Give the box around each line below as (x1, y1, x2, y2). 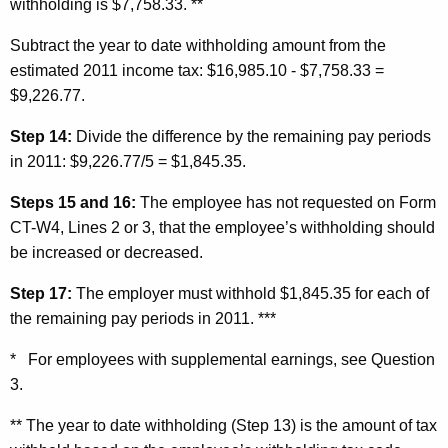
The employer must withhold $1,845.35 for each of (72, 285, 429, 303)
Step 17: (10, 285, 72, 303)
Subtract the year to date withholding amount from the (10, 37, 386, 55)
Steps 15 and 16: (10, 194, 136, 212)
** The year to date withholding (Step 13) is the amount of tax (10, 417, 437, 435)
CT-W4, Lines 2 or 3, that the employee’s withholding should (10, 219, 435, 237)
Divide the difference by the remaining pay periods (72, 128, 431, 146)
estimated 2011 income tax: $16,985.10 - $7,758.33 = (10, 62, 384, 80)
